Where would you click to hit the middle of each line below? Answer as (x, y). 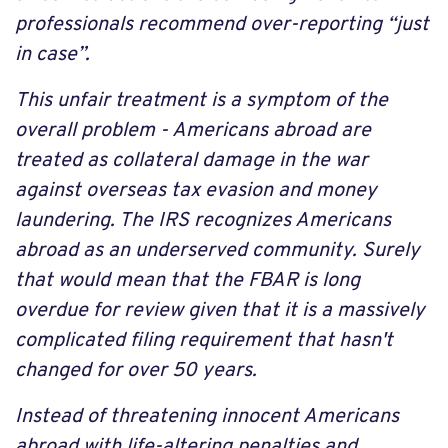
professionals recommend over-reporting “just (222, 25)
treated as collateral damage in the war (191, 161)
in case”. (52, 55)
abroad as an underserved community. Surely (217, 251)
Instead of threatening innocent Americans (207, 417)
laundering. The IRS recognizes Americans (203, 221)
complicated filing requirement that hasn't (204, 341)
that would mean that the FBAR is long (187, 281)
